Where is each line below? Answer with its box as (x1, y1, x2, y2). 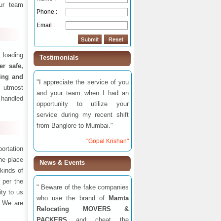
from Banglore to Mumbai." (37, 122, 113, 129)
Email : (37, 22, 55, 29)
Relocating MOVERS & (37, 205, 129, 213)
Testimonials (39, 54, 78, 61)
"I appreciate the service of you (37, 78, 129, 86)
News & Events (39, 159, 85, 166)
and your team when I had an (37, 89, 129, 97)
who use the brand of (37, 194, 109, 202)
